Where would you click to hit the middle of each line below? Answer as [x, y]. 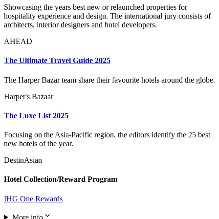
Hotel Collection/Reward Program [61, 179]
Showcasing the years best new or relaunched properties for [96, 7]
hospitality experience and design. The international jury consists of [107, 16]
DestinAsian [23, 160]
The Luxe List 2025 [36, 115]
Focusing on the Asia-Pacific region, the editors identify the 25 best [107, 135]
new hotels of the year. [39, 144]
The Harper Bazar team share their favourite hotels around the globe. [109, 80]
